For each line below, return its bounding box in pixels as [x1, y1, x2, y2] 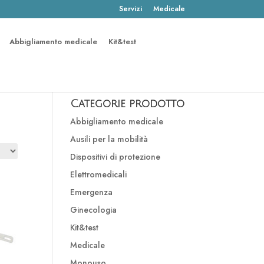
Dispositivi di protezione [70, 151, 161, 163]
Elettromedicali [70, 169, 127, 180]
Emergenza [70, 186, 113, 198]
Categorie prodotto [70, 98, 185, 110]
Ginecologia [70, 204, 117, 216]
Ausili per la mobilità [70, 133, 148, 145]
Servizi [118, 4, 142, 14]
